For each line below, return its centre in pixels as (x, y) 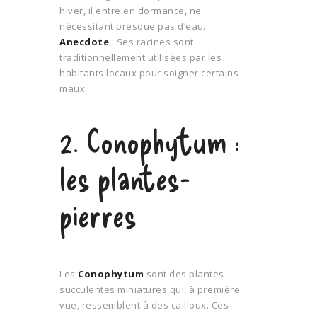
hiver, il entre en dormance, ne (131, 10)
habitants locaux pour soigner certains (149, 73)
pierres (98, 213)
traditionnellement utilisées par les (140, 57)
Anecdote (84, 41)
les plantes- (125, 177)
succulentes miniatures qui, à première (150, 289)
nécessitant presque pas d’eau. (133, 26)
